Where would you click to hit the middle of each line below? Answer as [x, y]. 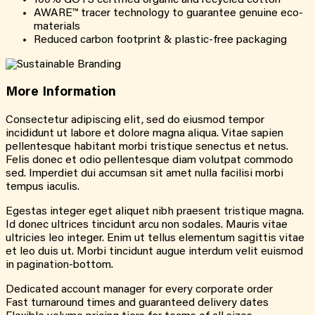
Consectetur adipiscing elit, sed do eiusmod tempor [135, 121]
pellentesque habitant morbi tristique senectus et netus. [147, 147]
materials [57, 26]
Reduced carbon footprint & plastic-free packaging [160, 40]
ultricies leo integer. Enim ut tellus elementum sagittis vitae [155, 239]
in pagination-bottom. [59, 265]
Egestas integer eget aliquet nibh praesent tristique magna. [155, 212]
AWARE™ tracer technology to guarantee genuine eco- [168, 13]
